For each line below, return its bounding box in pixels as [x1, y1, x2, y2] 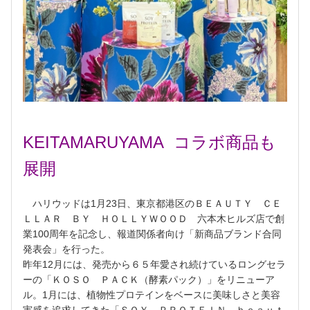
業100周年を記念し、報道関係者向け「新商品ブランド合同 [23, 228, 282, 239]
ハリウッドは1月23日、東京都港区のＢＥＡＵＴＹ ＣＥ [23, 198, 282, 209]
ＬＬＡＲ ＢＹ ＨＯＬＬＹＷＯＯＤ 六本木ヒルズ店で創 [23, 213, 284, 224]
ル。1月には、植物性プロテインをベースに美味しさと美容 [23, 289, 280, 300]
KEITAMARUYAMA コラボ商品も [23, 133, 276, 152]
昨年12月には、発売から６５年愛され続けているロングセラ [23, 259, 286, 270]
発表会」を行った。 [23, 244, 110, 255]
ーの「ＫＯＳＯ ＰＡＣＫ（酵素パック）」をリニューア [23, 274, 275, 285]
